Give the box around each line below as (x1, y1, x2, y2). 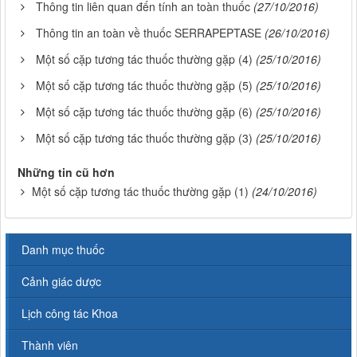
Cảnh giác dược (22, 273, 101, 289)
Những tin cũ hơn (18, 163, 115, 180)
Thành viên (22, 336, 78, 353)
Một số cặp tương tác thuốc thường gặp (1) (32, 182, 249, 199)
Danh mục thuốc (22, 241, 104, 257)
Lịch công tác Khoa (22, 304, 118, 321)
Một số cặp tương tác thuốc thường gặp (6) (36, 103, 253, 120)
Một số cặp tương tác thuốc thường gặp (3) (36, 129, 253, 146)
